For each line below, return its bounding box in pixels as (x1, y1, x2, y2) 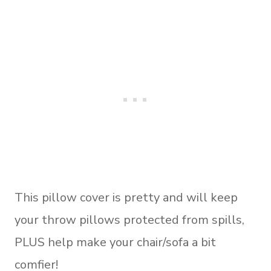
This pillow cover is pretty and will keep (15, 189, 238, 206)
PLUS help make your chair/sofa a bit (15, 233, 216, 250)
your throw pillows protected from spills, (15, 211, 244, 228)
